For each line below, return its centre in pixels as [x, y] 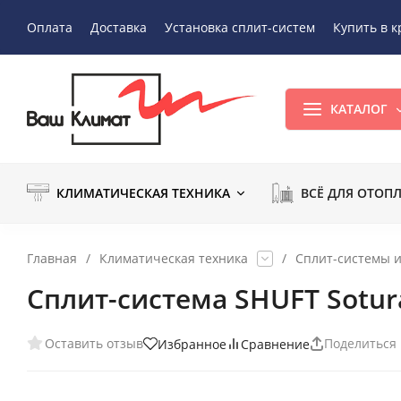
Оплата [50, 27]
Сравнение [275, 344]
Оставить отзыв [94, 344]
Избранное [192, 344]
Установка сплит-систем [240, 27]
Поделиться [360, 344]
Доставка [119, 27]
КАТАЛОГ [359, 108]
